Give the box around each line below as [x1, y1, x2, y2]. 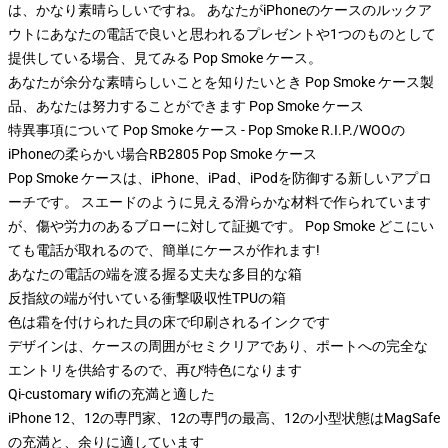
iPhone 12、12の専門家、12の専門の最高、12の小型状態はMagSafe [8, 410, 440, 426]
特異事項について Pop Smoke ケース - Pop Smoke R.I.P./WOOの [8, 122, 405, 138]
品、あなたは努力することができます [8, 98, 249, 114]
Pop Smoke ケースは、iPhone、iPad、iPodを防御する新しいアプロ [8, 170, 432, 186]
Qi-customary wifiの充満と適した [8, 386, 215, 402]
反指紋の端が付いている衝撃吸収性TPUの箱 [8, 290, 286, 306]
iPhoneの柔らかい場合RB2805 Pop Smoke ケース [8, 146, 317, 162]
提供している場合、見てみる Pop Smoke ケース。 [8, 50, 322, 66]
